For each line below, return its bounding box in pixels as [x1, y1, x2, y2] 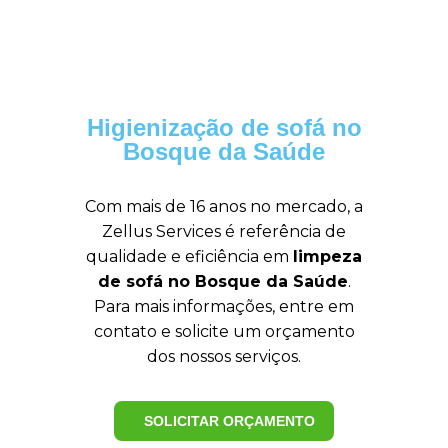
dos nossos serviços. [147, 347, 301, 366]
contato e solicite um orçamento [93, 322, 355, 341]
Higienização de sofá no [86, 114, 362, 141]
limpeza [293, 247, 362, 266]
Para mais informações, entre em [94, 297, 354, 316]
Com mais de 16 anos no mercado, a [85, 197, 363, 216]
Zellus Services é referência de [102, 222, 346, 241]
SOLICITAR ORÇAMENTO [143, 412, 315, 429]
